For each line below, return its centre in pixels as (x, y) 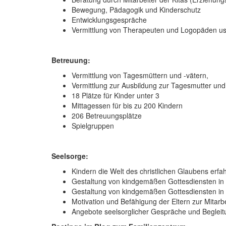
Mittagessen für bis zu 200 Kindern (127, 105)
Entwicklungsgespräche (109, 19)
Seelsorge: (70, 156)
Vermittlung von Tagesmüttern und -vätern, (140, 75)
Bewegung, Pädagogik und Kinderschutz (136, 9)
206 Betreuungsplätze (107, 115)
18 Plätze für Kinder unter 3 (116, 95)
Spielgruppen (93, 125)
